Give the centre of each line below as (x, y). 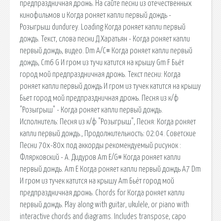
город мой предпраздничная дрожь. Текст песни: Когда (100, 74)
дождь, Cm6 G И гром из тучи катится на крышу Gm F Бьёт (102, 62)
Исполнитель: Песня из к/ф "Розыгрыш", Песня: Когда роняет (108, 122)
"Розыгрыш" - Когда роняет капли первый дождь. (91, 110)
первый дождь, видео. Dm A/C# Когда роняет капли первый (106, 51)
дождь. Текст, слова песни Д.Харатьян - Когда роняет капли (105, 39)
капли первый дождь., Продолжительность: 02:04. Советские (108, 133)
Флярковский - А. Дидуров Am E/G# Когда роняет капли (100, 157)
